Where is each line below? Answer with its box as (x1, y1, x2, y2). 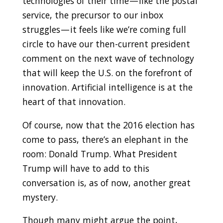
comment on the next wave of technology (22, 52, 194, 65)
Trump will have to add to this (22, 162, 149, 174)
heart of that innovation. (22, 96, 125, 108)
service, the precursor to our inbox (22, 9, 163, 21)
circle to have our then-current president (22, 38, 190, 50)
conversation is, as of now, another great (22, 176, 191, 189)
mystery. (22, 191, 58, 203)
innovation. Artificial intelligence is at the (22, 81, 193, 94)
